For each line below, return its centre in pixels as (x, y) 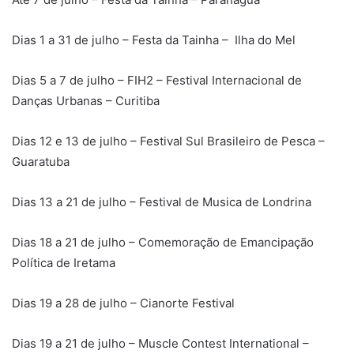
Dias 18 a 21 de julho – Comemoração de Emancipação (163, 242)
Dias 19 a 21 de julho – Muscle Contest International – (160, 343)
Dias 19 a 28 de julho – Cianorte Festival (125, 303)
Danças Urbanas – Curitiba (86, 100)
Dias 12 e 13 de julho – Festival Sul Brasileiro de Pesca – (168, 141)
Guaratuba (41, 161)
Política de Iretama (64, 262)
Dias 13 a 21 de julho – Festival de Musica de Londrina (168, 201)
